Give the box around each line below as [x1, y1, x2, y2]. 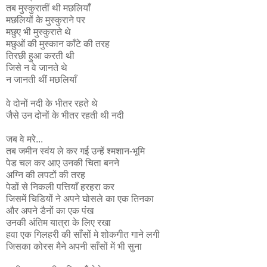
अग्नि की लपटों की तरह [6, 169, 85, 180]
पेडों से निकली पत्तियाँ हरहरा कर [6, 181, 114, 192]
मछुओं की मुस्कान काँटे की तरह [6, 38, 110, 49]
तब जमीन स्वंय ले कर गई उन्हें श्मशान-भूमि [6, 145, 145, 156]
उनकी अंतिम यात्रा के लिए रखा [6, 217, 111, 228]
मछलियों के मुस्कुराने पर [6, 14, 85, 25]
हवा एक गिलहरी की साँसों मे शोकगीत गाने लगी [6, 229, 160, 240]
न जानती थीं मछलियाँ [6, 74, 77, 85]
